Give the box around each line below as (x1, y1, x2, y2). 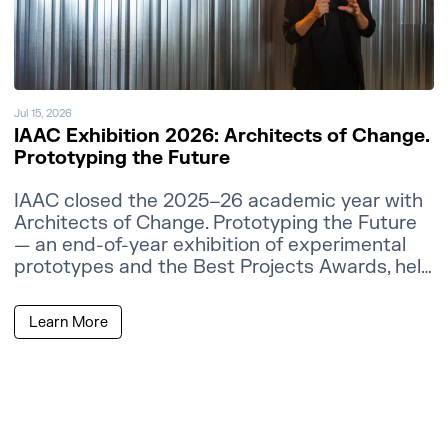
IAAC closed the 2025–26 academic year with (14, 189, 424, 214)
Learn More (28, 312, 108, 332)
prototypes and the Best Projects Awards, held (14, 255, 434, 280)
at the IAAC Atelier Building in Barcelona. (14, 277, 375, 302)
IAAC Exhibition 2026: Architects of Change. (14, 124, 431, 149)
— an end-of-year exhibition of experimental (14, 233, 407, 258)
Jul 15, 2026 (14, 106, 73, 120)
